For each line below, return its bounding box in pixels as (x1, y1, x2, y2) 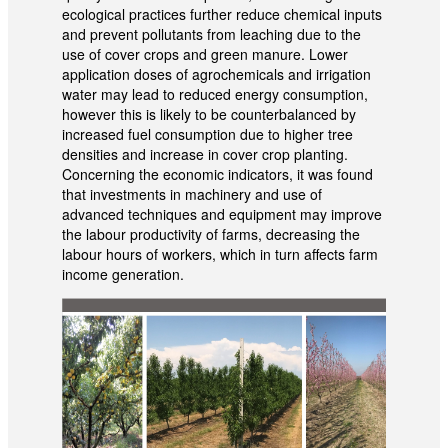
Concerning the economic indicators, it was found (61, 164, 373, 185)
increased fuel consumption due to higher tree (61, 124, 353, 145)
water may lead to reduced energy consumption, (61, 84, 368, 105)
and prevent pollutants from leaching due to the (61, 24, 361, 45)
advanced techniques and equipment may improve (61, 204, 382, 225)
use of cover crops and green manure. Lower (61, 44, 348, 65)
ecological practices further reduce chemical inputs (61, 4, 382, 25)
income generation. (61, 264, 188, 285)
